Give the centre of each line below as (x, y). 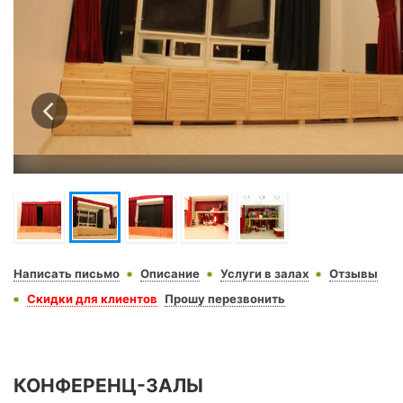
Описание (170, 273)
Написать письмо (67, 273)
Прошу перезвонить (225, 298)
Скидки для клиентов (92, 298)
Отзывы (354, 273)
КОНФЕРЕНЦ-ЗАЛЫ (108, 385)
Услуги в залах (264, 273)
